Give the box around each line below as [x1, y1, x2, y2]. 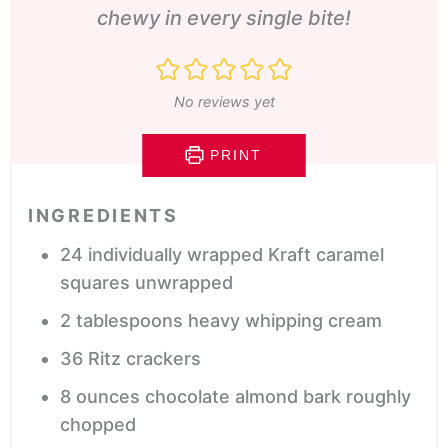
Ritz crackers [88, 347, 201, 369]
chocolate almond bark [145, 385, 341, 407]
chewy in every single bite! [97, 5, 351, 30]
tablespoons [76, 309, 183, 331]
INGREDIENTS [28, 204, 179, 226]
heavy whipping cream [188, 309, 382, 331]
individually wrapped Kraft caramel [88, 243, 384, 265]
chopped [60, 413, 136, 435]
